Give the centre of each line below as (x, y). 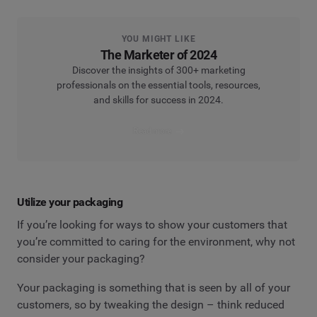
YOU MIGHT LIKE (158, 39)
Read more (152, 131)
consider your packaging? (81, 258)
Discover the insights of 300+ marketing (158, 70)
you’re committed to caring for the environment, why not (156, 241)
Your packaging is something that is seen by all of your (154, 288)
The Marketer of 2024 (158, 54)
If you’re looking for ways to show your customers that (152, 224)
